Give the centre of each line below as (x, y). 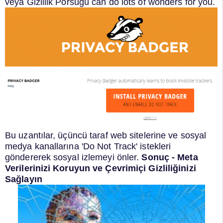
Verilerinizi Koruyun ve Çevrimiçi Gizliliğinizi (101, 168)
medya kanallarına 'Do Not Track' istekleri (88, 147)
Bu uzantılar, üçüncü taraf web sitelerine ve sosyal (106, 136)
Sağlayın (24, 179)
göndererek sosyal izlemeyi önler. (72, 158)
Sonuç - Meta (170, 158)
